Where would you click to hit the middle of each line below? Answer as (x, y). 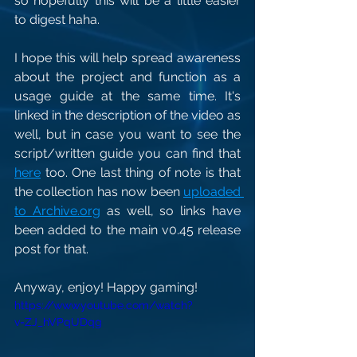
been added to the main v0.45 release (127, 230)
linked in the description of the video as (127, 115)
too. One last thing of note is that (141, 173)
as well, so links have (171, 211)
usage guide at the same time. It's (127, 96)
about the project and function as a (127, 77)
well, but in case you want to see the (127, 134)
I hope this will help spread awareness (127, 58)
